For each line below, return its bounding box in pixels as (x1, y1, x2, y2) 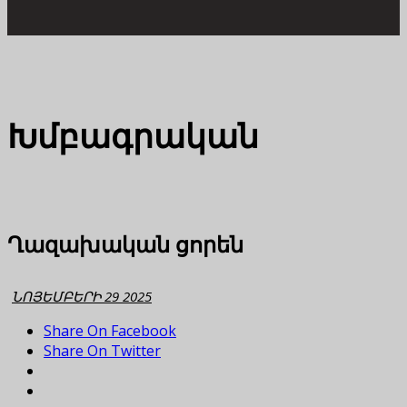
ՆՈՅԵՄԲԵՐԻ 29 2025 (12, 286, 152, 305)
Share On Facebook (44, 320, 176, 341)
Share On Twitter (44, 340, 161, 361)
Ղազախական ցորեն (7, 228, 243, 259)
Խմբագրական (7, 114, 259, 159)
